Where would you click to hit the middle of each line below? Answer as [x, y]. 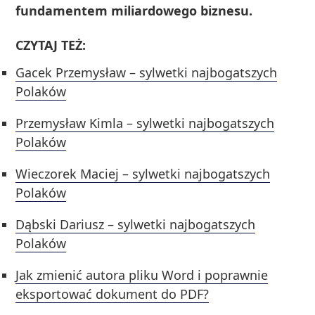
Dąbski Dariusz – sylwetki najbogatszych [136, 225]
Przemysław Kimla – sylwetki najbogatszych [145, 123]
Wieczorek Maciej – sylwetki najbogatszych [143, 174]
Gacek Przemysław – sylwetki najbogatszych [147, 73]
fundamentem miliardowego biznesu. [134, 11]
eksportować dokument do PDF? [112, 294]
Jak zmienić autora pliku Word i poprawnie [142, 275]
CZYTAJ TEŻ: [51, 45]
